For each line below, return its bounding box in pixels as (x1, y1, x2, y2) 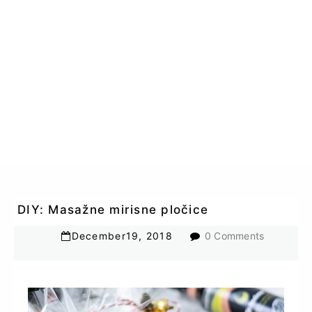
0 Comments (204, 230, 265, 242)
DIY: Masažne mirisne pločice (17, 203, 208, 217)
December (71, 230, 126, 242)
